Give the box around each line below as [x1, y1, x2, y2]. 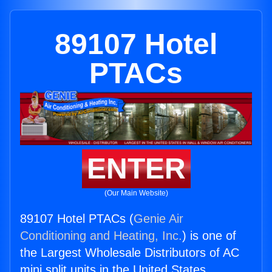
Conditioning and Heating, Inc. [20, 229, 182, 243]
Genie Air [134, 212, 183, 226]
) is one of [182, 229, 236, 243]
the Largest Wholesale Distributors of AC [20, 246, 239, 260]
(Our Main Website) [104, 189, 168, 198]
